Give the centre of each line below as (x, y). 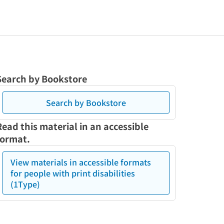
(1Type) (25, 184)
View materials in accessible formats (81, 162)
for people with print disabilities (73, 173)
